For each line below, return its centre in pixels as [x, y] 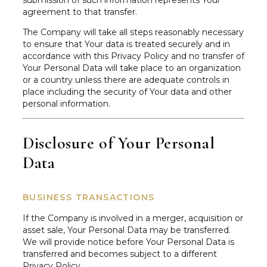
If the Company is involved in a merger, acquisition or [133, 218]
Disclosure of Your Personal [119, 143]
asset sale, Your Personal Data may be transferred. [127, 230]
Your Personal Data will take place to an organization [132, 68]
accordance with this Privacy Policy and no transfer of [133, 56]
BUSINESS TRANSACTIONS [89, 197]
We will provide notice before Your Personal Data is [128, 242]
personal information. [66, 104]
